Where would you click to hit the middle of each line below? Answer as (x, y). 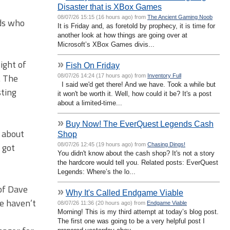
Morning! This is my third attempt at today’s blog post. (138, 212)
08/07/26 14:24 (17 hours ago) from (102, 75)
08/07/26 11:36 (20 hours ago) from (102, 203)
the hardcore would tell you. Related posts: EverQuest (138, 162)
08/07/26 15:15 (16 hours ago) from (102, 17)
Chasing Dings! (166, 144)
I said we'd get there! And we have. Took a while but (137, 84)
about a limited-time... (90, 103)
